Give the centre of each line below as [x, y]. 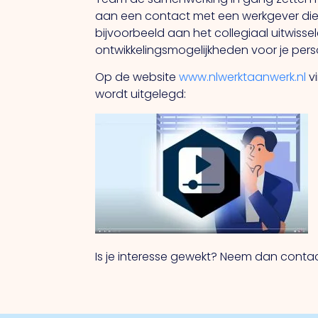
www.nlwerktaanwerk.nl [243, 77]
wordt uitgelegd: [141, 94]
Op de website [137, 77]
